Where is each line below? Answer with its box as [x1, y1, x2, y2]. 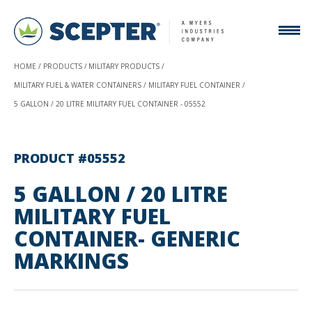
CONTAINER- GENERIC [14, 224, 240, 253]
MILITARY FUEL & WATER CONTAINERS [14, 80, 141, 90]
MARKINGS [14, 247, 129, 275]
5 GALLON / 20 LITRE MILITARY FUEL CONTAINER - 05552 [14, 99, 205, 109]
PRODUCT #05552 [14, 150, 125, 166]
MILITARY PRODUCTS [88, 61, 159, 71]
